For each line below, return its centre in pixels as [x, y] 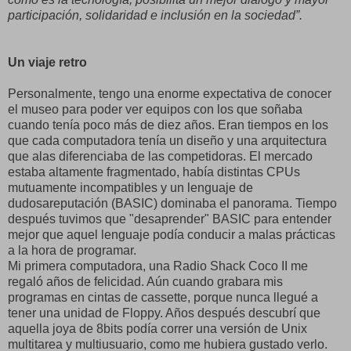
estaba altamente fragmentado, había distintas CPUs [154, 172]
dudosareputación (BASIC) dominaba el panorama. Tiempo [172, 203]
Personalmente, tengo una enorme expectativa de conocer [170, 93]
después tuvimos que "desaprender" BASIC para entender [170, 219]
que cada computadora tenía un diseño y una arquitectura [167, 140]
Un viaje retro [47, 62]
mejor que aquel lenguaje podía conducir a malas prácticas [172, 234]
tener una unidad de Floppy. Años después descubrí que [164, 313]
